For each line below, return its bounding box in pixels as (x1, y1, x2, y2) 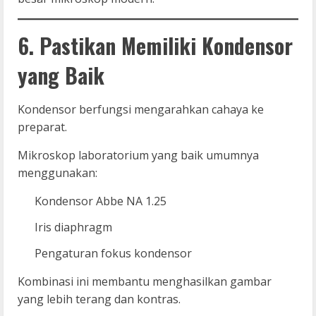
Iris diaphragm (35, 219, 112, 235)
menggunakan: (18, 164, 97, 181)
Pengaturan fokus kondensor (35, 245, 192, 261)
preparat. (18, 119, 67, 135)
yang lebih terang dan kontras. (18, 291, 181, 307)
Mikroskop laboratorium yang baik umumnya (18, 147, 259, 163)
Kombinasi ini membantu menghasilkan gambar (18, 273, 272, 289)
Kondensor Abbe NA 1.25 (35, 193, 166, 209)
